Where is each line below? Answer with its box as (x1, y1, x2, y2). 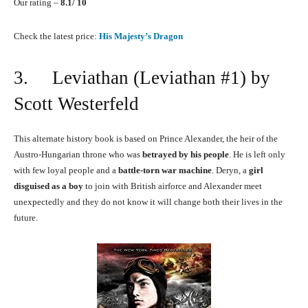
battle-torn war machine (118, 165, 212, 176)
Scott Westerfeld (14, 93, 139, 115)
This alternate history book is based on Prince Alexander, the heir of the (14, 133, 278, 144)
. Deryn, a (212, 165, 249, 176)
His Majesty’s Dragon (99, 31, 183, 42)
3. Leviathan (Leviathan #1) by (14, 67, 270, 89)
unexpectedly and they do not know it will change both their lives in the (14, 197, 283, 208)
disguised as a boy (14, 181, 83, 192)
